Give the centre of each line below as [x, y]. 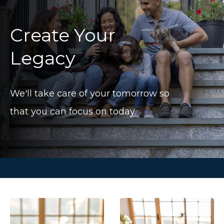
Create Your [63, 35]
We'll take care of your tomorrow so [90, 93]
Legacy [43, 58]
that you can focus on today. [73, 111]
